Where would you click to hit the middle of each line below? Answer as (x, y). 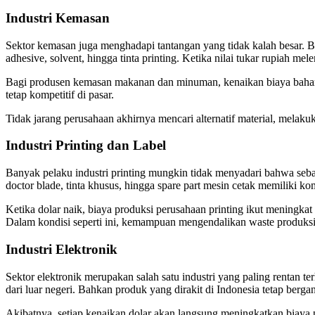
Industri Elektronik (62, 249)
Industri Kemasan (58, 18)
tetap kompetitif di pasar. (60, 94)
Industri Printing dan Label (86, 146)
